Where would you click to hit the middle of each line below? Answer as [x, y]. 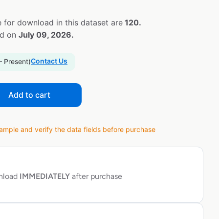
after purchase [96, 176]
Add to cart [29, 95]
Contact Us [49, 61]
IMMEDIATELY [44, 176]
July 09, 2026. [46, 35]
